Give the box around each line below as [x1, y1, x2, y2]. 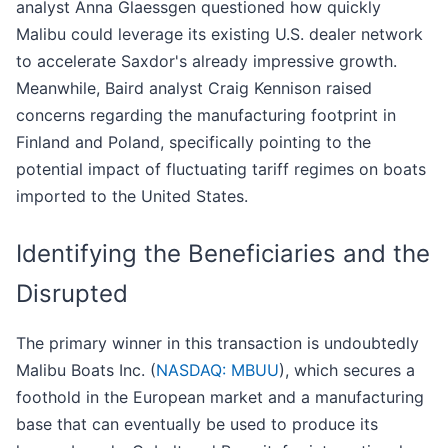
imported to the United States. [16, 186, 248, 207]
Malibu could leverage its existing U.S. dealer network [16, 24, 423, 45]
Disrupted [16, 279, 128, 309]
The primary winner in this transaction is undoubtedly [16, 333, 419, 354]
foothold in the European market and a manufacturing [16, 387, 424, 408]
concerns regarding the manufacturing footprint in [16, 105, 396, 126]
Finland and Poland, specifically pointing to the [16, 132, 371, 153]
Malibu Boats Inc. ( [16, 360, 156, 381]
